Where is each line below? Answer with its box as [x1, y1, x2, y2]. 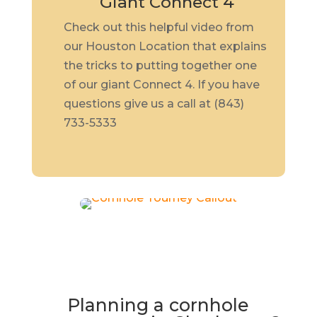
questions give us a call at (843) [63, 97, 244, 110]
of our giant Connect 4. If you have [63, 78, 260, 91]
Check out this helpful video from [63, 21, 254, 34]
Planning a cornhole [67, 294, 250, 316]
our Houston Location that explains [63, 40, 267, 53]
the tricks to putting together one [63, 59, 257, 72]
